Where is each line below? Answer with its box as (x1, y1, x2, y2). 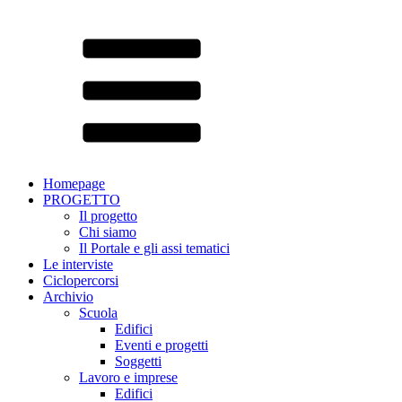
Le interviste (43, 257, 113, 272)
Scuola (79, 305, 118, 320)
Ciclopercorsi (43, 273, 118, 288)
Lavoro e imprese (79, 370, 178, 385)
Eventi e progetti (115, 337, 208, 353)
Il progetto (79, 208, 137, 223)
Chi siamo (79, 224, 136, 240)
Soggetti (115, 354, 162, 369)
